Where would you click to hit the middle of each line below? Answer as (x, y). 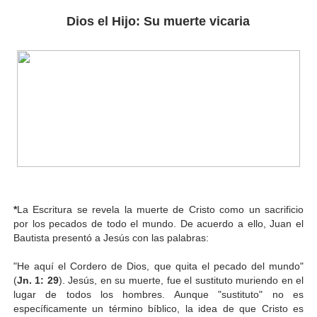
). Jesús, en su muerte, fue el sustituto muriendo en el (181, 280)
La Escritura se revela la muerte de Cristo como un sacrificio (160, 209)
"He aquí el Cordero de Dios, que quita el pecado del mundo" (158, 266)
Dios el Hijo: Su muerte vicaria (158, 21)
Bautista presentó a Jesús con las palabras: (112, 237)
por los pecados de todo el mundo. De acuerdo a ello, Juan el (158, 223)
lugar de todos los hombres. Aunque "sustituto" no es (158, 294)
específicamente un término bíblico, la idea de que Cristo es (158, 308)
